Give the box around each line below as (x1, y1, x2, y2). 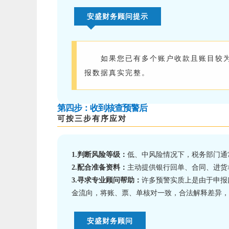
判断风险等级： (77, 151, 127, 159)
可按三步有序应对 (57, 114, 127, 123)
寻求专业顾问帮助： (77, 176, 142, 185)
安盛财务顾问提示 (87, 12, 148, 21)
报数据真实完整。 (84, 68, 150, 77)
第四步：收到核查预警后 (57, 103, 147, 113)
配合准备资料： (77, 164, 127, 172)
